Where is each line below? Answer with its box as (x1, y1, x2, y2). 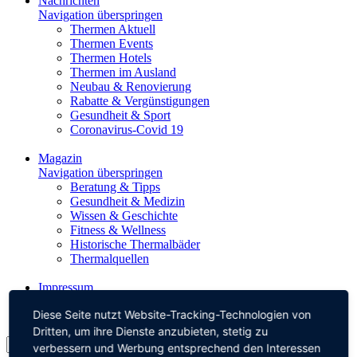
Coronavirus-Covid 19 (70, 123, 183, 136)
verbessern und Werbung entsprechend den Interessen (33, 341, 321, 355)
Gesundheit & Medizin (70, 194, 185, 208)
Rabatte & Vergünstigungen (70, 94, 210, 108)
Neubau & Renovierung (70, 80, 191, 93)
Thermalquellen (70, 252, 149, 265)
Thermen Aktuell (70, 22, 155, 36)
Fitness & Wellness (70, 223, 166, 237)
